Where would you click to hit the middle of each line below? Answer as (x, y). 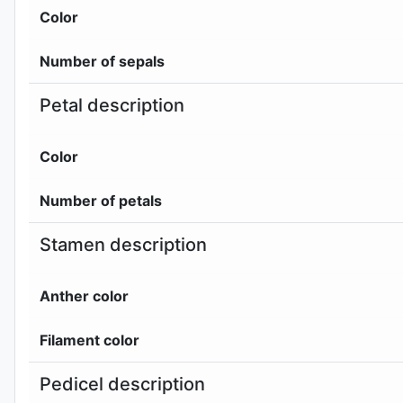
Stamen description (123, 244)
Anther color (84, 296)
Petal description (112, 105)
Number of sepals (102, 61)
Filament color (90, 340)
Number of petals (101, 200)
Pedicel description (122, 384)
